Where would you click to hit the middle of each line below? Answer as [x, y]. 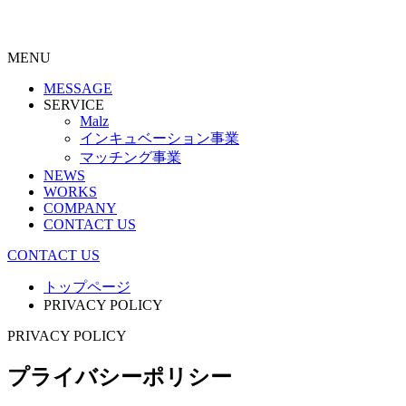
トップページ [87, 287]
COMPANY [80, 208]
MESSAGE [78, 88]
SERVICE [74, 105]
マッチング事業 [130, 157]
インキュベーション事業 [159, 138]
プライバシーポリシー [120, 377]
